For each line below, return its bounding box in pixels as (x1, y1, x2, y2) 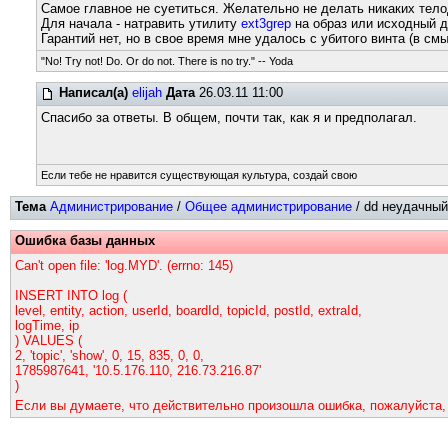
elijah (132, 85, 163, 100)
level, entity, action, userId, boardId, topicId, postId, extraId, (15, 303, 362, 318)
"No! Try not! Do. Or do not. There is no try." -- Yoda (41, 55, 294, 67)
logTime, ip (15, 318, 79, 333)
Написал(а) (59, 85, 129, 100)
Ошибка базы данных (15, 233, 155, 248)
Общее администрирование (185, 199, 352, 214)
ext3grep (241, 16, 292, 31)
